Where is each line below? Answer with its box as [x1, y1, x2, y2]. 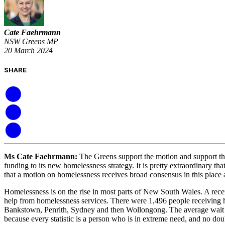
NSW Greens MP [4, 37, 58, 46]
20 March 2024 [4, 46, 53, 55]
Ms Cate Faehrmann [4, 152, 75, 161]
